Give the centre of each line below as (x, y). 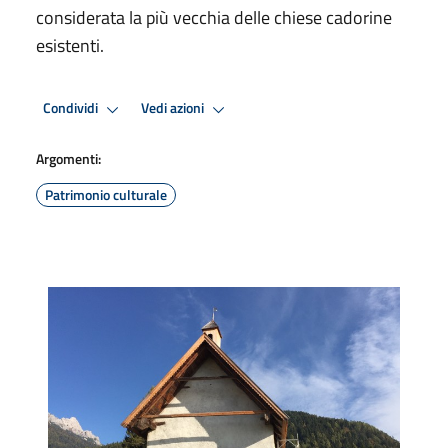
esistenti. (70, 45)
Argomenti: (68, 158)
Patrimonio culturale (106, 194)
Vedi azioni (174, 108)
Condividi (72, 108)
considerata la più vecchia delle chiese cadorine (214, 17)
